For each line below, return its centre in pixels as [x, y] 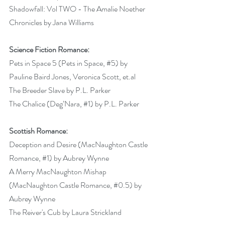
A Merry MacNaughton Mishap [59, 171]
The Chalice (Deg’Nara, [46, 103]
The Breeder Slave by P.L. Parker [61, 90]
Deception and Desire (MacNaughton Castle [79, 144]
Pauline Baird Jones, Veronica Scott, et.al [73, 76]
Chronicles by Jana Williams [52, 22]
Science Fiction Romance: [49, 49]
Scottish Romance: [38, 131]
